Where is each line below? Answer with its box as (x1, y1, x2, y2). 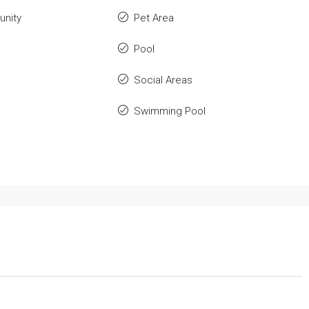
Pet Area (133, 12, 174, 25)
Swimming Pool (133, 105, 206, 118)
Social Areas (133, 74, 192, 87)
